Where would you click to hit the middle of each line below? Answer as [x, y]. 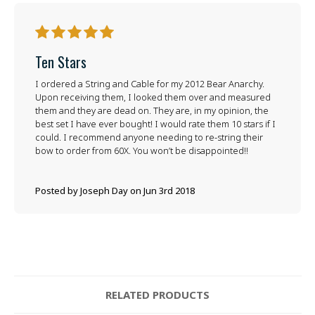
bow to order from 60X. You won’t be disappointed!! [141, 151]
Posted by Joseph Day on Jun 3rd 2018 [115, 190]
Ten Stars [60, 62]
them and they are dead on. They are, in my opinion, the [152, 111]
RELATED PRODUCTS [157, 295]
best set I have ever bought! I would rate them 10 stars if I [155, 124]
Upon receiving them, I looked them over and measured [153, 97]
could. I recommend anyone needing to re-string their [149, 137]
